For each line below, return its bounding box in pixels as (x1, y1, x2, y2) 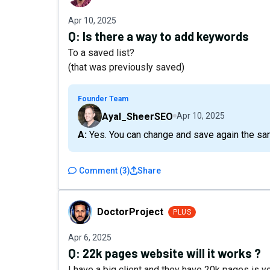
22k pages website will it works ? (83, 246, 261, 260)
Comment (79, 166, 118, 175)
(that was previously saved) (68, 61, 184, 73)
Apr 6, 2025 (68, 233, 111, 242)
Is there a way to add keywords (83, 29, 249, 43)
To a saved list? (68, 47, 134, 58)
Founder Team (78, 95, 128, 103)
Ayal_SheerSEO (102, 111, 173, 122)
